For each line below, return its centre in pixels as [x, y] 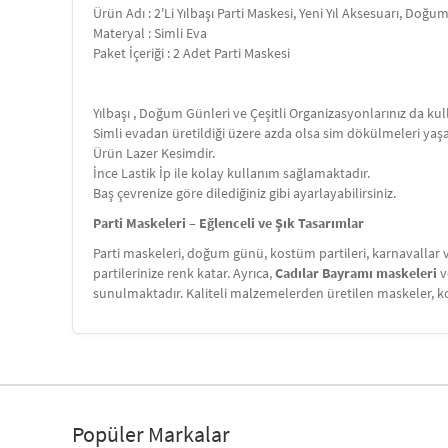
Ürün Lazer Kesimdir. [154, 153]
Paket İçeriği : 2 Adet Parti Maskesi [191, 53]
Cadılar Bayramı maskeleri [356, 273]
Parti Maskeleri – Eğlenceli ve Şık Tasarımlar [228, 223]
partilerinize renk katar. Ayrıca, [184, 273]
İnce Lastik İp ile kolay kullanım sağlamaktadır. [231, 173]
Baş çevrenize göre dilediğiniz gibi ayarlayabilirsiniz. [244, 193]
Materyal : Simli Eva [150, 33]
